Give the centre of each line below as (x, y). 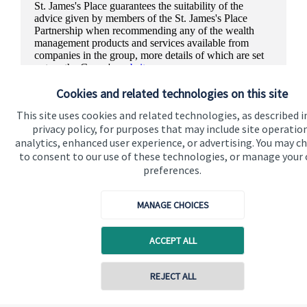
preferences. (172, 170)
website (133, 67)
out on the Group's (75, 67)
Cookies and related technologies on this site (172, 94)
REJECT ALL (173, 276)
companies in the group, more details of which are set (149, 55)
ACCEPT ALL (173, 241)
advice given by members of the (104, 18)
